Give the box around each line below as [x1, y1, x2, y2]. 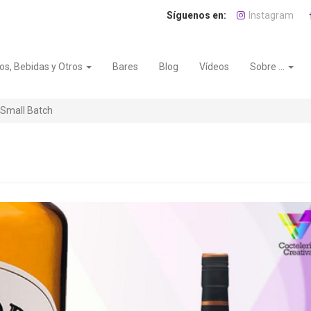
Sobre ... [250, 61, 287, 72]
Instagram [249, 10, 294, 21]
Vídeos [199, 61, 230, 72]
